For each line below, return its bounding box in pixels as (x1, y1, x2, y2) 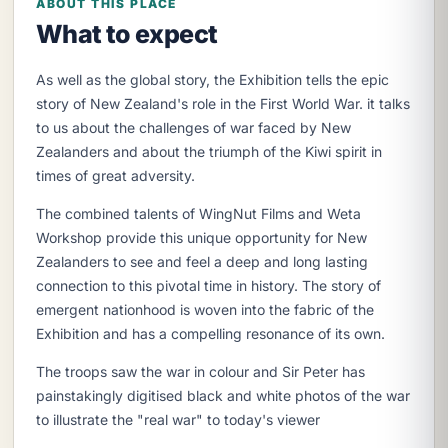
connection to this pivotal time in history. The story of (36, 277, 381, 295)
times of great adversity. (36, 167, 195, 185)
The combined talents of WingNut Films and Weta (36, 205, 361, 223)
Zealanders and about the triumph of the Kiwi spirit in (36, 143, 382, 161)
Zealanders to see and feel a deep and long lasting (36, 253, 368, 271)
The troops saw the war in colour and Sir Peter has (36, 363, 365, 381)
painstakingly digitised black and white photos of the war (36, 387, 410, 405)
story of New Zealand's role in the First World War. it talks (36, 95, 410, 113)
